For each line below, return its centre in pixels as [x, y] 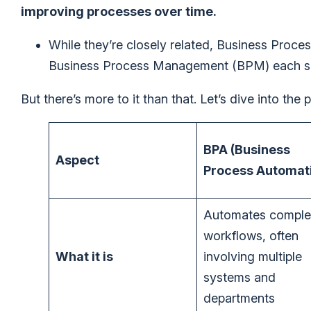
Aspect [77, 160]
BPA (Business [247, 150]
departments [239, 299]
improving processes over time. [119, 12]
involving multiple [253, 257]
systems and [239, 278]
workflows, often [251, 236]
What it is [84, 257]
